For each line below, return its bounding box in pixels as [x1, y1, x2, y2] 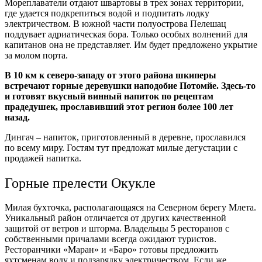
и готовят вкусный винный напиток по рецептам [5, 91, 213, 101]
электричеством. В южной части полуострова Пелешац [5, 18, 226, 29]
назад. [5, 112, 32, 122]
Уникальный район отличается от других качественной [5, 213, 226, 223]
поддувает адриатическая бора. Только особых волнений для [5, 29, 247, 39]
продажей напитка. [5, 153, 81, 163]
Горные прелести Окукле [5, 175, 156, 191]
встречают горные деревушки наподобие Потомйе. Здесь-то [5, 80, 256, 91]
